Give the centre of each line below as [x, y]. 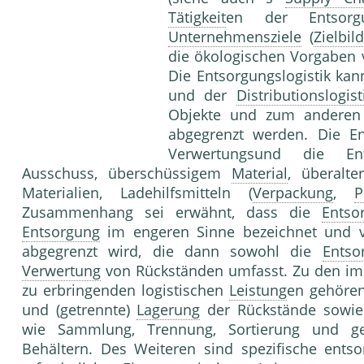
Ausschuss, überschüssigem [127, 173]
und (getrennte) [80, 310]
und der [202, 95]
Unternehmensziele [235, 37]
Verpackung [293, 193]
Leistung [258, 290]
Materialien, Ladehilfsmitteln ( [137, 193]
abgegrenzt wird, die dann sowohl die [172, 251]
